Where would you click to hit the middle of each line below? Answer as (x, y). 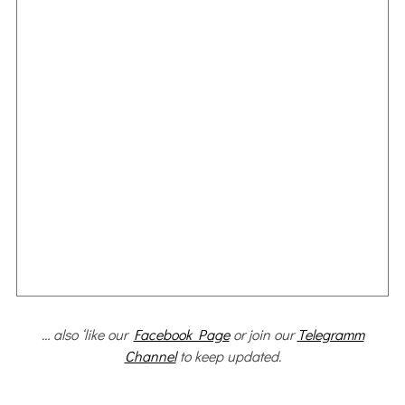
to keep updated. (228, 355)
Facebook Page (181, 334)
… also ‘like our (87, 334)
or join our (263, 334)
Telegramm (330, 334)
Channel (150, 355)
